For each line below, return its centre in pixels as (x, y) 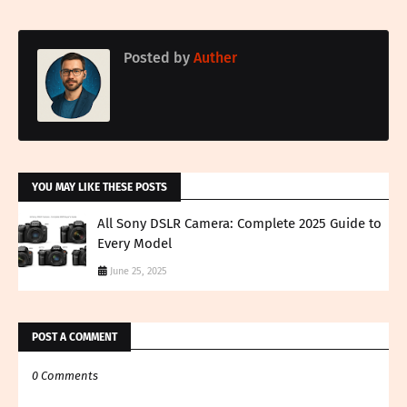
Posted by (157, 58)
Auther (213, 58)
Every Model (134, 244)
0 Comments (65, 376)
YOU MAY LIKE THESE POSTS (99, 188)
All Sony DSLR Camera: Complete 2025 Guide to (239, 224)
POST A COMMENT (74, 338)
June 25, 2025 (139, 272)
